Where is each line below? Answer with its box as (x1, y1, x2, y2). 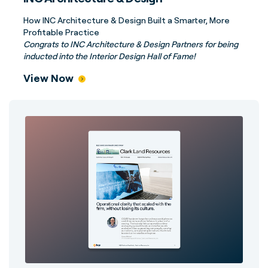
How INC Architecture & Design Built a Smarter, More (23, 15, 230, 25)
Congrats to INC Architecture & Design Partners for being (23, 39, 238, 49)
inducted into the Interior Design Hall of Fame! (23, 51, 196, 61)
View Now (23, 71, 74, 84)
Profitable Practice (23, 27, 99, 37)
